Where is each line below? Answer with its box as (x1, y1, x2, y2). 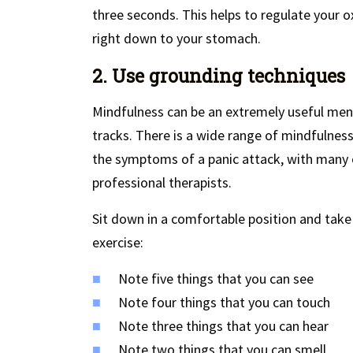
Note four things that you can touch (118, 293, 330, 312)
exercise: (92, 233, 143, 252)
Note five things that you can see (118, 269, 314, 288)
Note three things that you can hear (118, 317, 329, 336)
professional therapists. (92, 173, 232, 192)
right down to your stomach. (92, 29, 261, 48)
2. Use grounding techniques (92, 64, 345, 88)
